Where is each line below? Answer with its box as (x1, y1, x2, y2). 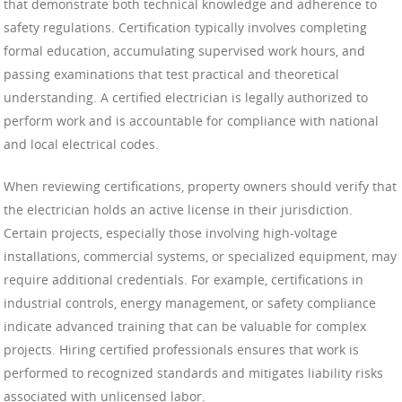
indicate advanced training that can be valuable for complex (4, 317, 366, 335)
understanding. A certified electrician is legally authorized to (4, 88, 368, 106)
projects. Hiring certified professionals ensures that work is (4, 340, 359, 358)
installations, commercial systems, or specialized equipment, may (4, 247, 397, 265)
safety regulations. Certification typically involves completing (4, 18, 367, 36)
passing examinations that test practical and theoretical (4, 65, 339, 83)
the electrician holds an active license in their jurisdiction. (4, 200, 353, 218)
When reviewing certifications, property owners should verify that (4, 177, 397, 195)
